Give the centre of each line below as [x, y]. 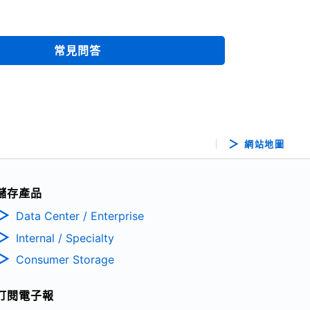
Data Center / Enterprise [80, 216]
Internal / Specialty [65, 238]
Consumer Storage [65, 260]
